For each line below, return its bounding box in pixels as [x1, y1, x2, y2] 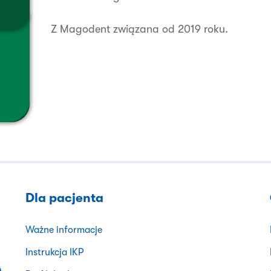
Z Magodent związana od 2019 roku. [50, 23, 228, 36]
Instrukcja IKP [25, 247, 84, 258]
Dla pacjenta [25, 191, 104, 206]
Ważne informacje [25, 224, 103, 236]
